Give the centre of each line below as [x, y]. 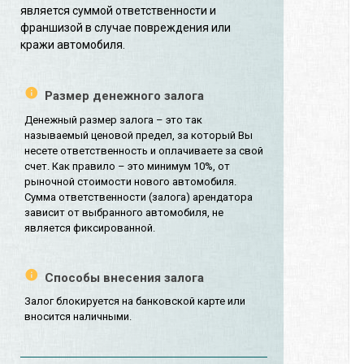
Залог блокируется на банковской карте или [135, 301]
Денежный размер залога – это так [113, 119]
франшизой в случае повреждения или [126, 28]
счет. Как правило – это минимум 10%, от [127, 166]
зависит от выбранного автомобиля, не [124, 212]
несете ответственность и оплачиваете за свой [144, 150]
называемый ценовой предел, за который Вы [139, 135]
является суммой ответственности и [118, 11]
